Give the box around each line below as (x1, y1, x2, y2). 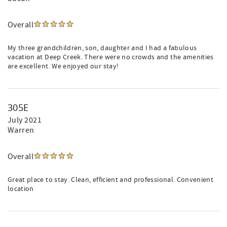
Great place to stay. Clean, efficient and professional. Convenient (8, 175, 214, 184)
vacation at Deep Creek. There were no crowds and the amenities (8, 53, 214, 62)
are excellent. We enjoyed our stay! (8, 62, 119, 71)
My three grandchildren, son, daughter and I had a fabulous (8, 44, 197, 53)
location (8, 184, 34, 194)
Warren (8, 125, 34, 135)
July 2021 (8, 115, 42, 125)
